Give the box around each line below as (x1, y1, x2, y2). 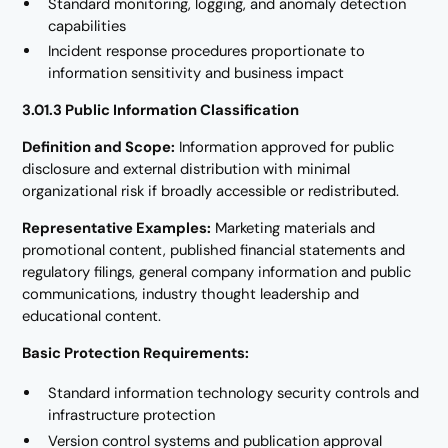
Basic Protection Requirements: (22, 342, 250, 363)
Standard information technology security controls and (48, 383, 420, 404)
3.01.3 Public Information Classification (22, 100, 300, 121)
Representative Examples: (22, 217, 212, 238)
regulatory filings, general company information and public (22, 261, 412, 282)
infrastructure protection (48, 405, 216, 426)
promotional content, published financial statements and (22, 239, 406, 260)
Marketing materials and (211, 217, 376, 238)
